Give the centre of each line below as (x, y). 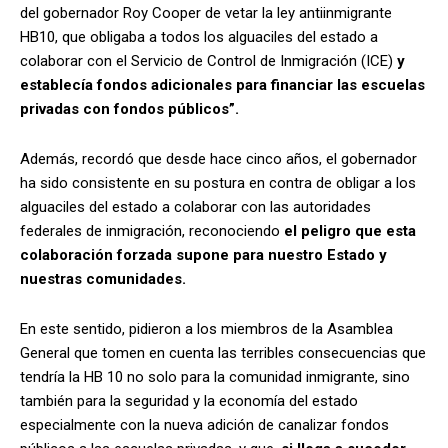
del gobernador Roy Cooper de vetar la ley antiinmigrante (206, 12)
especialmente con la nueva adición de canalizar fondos (204, 424)
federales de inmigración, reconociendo (152, 230)
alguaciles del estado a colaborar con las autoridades (195, 206)
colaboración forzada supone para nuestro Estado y (203, 254)
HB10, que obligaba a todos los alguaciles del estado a (199, 36)
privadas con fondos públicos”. (131, 108)
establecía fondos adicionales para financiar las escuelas (222, 84)
